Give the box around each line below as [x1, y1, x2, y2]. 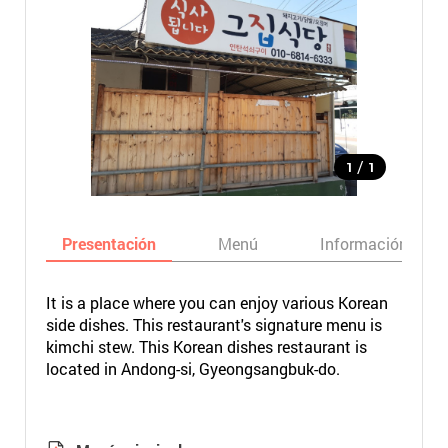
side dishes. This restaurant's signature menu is [45, 314, 382, 335]
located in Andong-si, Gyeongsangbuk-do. [45, 358, 340, 379]
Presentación [61, 233, 156, 254]
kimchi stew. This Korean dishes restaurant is [45, 336, 367, 357]
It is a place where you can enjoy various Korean [45, 292, 388, 313]
